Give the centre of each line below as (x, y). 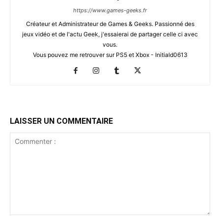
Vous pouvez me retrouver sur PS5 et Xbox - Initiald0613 (110, 55)
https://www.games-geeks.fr (110, 10)
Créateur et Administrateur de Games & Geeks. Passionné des (110, 24)
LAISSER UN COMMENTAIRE (61, 121)
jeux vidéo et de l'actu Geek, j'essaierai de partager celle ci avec (110, 34)
